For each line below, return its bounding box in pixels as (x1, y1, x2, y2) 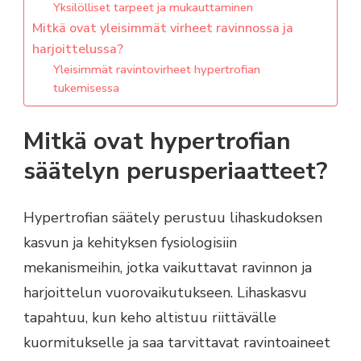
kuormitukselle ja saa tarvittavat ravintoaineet (23, 333, 330, 353)
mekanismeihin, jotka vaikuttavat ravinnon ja (23, 258, 312, 278)
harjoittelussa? (32, 39, 123, 58)
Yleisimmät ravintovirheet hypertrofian (52, 60, 260, 77)
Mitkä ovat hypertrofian (23, 124, 291, 158)
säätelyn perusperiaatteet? (23, 154, 327, 188)
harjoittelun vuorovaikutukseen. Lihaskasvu (23, 283, 307, 303)
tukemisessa (52, 79, 119, 96)
